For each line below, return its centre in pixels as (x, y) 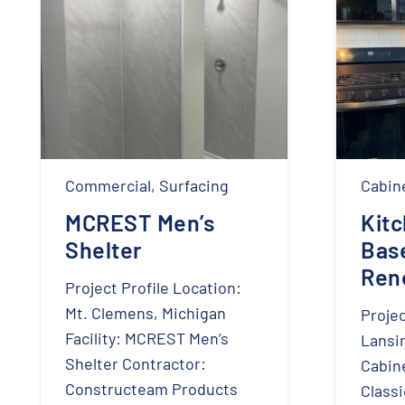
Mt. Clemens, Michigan (146, 312)
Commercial (108, 185)
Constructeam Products (151, 388)
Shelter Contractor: (136, 363)
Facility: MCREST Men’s (147, 338)
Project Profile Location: (153, 287)
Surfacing (194, 185)
